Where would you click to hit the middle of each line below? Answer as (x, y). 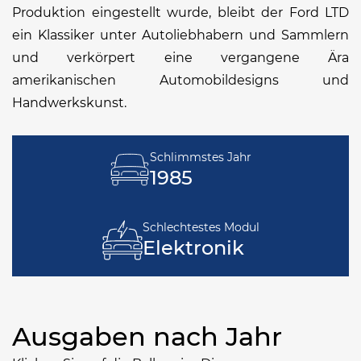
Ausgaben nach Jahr (147, 336)
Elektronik (193, 248)
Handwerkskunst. (69, 102)
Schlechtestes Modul (201, 228)
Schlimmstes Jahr (201, 157)
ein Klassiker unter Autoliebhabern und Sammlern (180, 35)
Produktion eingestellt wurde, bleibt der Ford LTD (180, 12)
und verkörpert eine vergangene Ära (180, 57)
